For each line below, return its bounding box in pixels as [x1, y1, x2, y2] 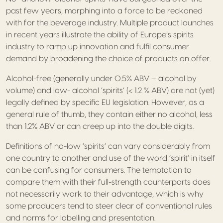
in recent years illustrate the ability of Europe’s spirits [6, 30, 194, 39]
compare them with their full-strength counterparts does [6, 178, 211, 186]
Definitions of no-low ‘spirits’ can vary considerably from [6, 142, 210, 150]
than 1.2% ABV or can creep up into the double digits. [6, 122, 194, 130]
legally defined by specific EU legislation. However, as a [6, 98, 204, 107]
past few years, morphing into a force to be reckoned [6, 6, 203, 15]
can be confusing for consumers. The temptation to [6, 166, 192, 174]
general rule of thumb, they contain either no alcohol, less [6, 110, 213, 118]
